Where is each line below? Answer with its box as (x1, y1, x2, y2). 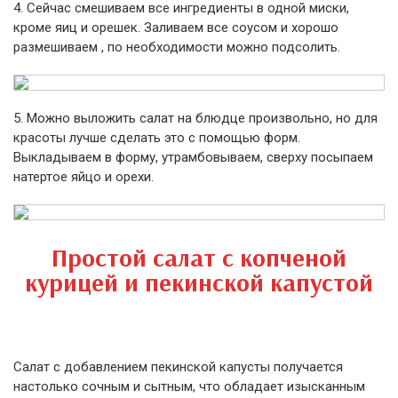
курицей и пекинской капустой (25, 267, 373, 298)
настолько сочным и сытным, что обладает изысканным (13, 378, 365, 394)
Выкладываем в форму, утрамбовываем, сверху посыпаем (13, 149, 373, 165)
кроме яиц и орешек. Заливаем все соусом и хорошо (13, 20, 338, 36)
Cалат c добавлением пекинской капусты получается (13, 359, 343, 375)
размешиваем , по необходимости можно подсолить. (13, 39, 340, 55)
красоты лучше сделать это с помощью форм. (13, 130, 300, 146)
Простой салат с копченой (52, 242, 346, 273)
